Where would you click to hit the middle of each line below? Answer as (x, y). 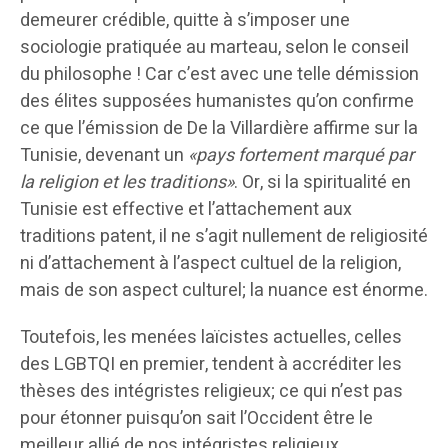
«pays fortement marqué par (301, 156)
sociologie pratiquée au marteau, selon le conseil (214, 48)
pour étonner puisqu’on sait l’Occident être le (196, 419)
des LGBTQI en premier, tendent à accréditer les (211, 365)
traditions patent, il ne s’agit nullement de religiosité (224, 237)
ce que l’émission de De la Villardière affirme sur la (219, 129)
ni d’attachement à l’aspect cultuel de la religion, (210, 264)
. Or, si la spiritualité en (322, 183)
